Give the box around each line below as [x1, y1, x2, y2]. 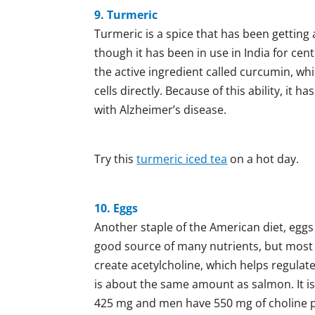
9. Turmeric [94, 6, 158, 22]
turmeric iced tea [136, 150, 228, 167]
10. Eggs [94, 200, 139, 216]
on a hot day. [227, 150, 300, 167]
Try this [94, 150, 137, 167]
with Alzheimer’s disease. [94, 101, 227, 117]
